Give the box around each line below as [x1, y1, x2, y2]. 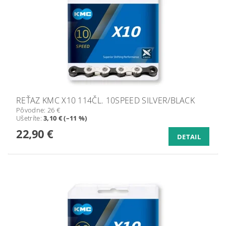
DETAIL [177, 132, 201, 142]
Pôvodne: [16, 105, 47, 115]
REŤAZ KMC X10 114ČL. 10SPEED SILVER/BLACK [16, 95, 195, 106]
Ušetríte [16, 114, 40, 123]
